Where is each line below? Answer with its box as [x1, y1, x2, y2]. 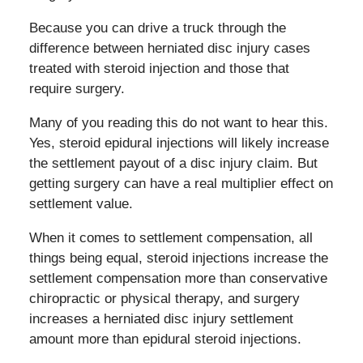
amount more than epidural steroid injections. [28, 331, 301, 347]
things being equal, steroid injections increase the [28, 250, 328, 266]
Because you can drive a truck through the [28, 19, 286, 36]
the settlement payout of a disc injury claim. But [28, 155, 318, 171]
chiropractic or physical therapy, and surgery [28, 290, 300, 306]
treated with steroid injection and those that [28, 60, 289, 76]
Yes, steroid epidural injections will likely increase [28, 135, 329, 151]
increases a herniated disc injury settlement [28, 310, 293, 327]
